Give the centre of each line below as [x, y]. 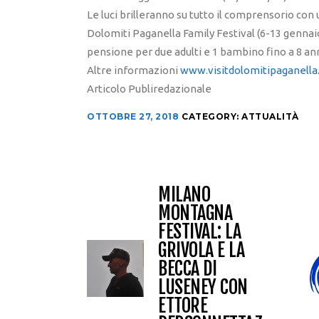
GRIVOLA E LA [201, 250]
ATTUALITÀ [270, 117]
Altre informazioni [134, 70]
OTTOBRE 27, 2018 [133, 117]
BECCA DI [187, 269]
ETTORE [183, 306]
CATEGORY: [211, 117]
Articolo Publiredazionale [149, 89]
